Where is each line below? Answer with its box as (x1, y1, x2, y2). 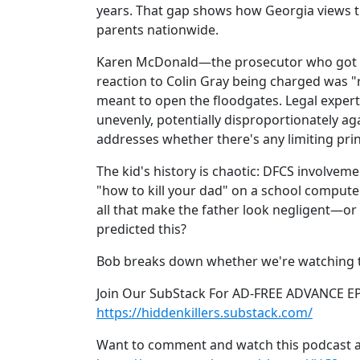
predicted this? (96, 219, 186, 238)
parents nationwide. (96, 20, 219, 39)
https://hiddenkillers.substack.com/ (96, 303, 313, 321)
